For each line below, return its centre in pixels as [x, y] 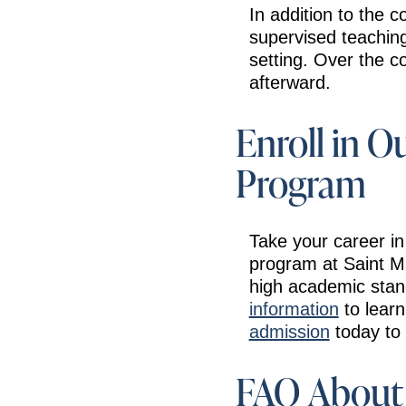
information [294, 309]
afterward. [290, 82]
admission [289, 332]
